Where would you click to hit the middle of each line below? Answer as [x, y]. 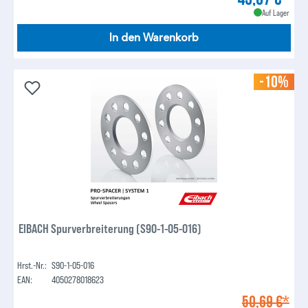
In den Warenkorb [154, 37]
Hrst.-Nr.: [32, 265]
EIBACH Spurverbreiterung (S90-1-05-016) [110, 229]
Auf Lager [275, 12]
